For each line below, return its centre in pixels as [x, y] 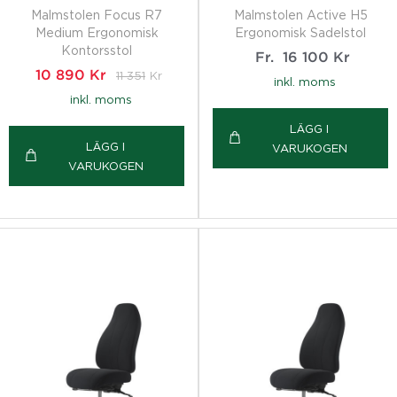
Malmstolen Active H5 [300, 15]
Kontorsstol [97, 51]
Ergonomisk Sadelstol [300, 33]
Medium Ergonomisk [97, 33]
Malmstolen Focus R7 [97, 15]
